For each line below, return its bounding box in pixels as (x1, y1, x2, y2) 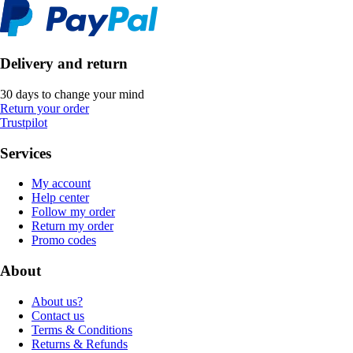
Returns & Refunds (32, 336, 128, 351)
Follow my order (32, 205, 115, 219)
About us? (32, 294, 83, 308)
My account (32, 176, 91, 191)
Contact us (32, 308, 84, 322)
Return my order (32, 219, 113, 233)
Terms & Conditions (32, 322, 132, 336)
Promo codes (32, 233, 96, 247)
